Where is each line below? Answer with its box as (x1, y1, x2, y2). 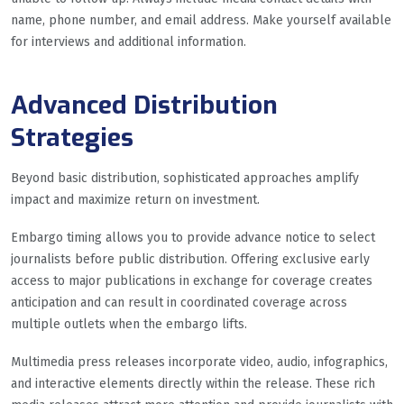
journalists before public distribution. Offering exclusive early (11, 251, 370, 267)
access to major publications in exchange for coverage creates (11, 272, 372, 289)
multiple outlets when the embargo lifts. (11, 316, 247, 332)
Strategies (11, 120, 133, 154)
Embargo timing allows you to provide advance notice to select (11, 229, 375, 245)
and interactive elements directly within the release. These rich (11, 375, 375, 391)
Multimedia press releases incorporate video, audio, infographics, (11, 353, 388, 370)
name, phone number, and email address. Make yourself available (11, 12, 391, 28)
